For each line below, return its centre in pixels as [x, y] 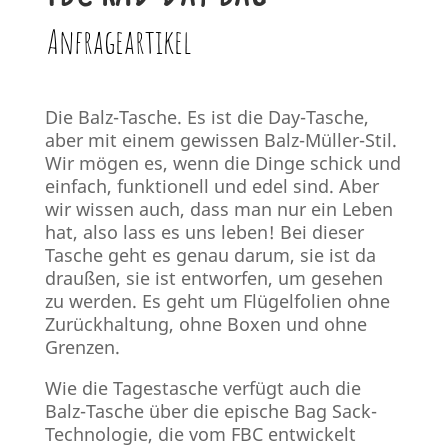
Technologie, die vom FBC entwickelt [200, 433]
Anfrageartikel [118, 41]
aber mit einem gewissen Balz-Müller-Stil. [220, 140]
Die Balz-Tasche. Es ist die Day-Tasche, [206, 117]
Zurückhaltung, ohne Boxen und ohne [205, 324]
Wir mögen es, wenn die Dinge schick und [222, 163]
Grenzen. [82, 347]
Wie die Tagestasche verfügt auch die [202, 387]
